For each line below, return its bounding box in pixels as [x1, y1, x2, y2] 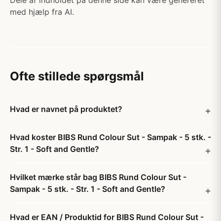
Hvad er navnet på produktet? [10, 104, 122, 114]
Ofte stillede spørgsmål [10, 69, 144, 83]
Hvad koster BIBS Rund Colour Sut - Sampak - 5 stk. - [10, 132, 211, 142]
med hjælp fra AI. [10, 7, 74, 17]
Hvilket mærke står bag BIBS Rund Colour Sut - [10, 172, 186, 182]
